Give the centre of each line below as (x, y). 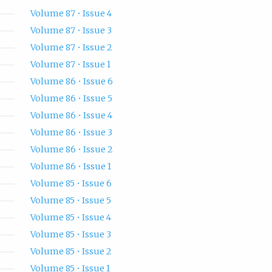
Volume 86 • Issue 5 (71, 99)
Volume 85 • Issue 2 (71, 252)
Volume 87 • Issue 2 (71, 48)
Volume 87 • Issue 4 (71, 14)
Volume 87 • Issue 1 (70, 65)
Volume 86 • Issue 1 (70, 167)
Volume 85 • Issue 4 (70, 218)
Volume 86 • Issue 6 (71, 82)
